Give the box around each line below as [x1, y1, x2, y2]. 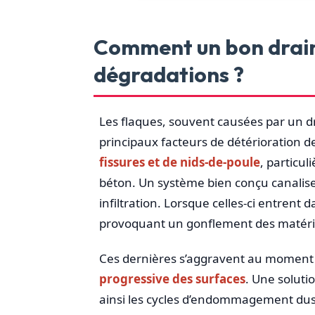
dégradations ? [93, 60, 244, 89]
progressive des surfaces [98, 270, 245, 287]
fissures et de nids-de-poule [98, 154, 260, 171]
